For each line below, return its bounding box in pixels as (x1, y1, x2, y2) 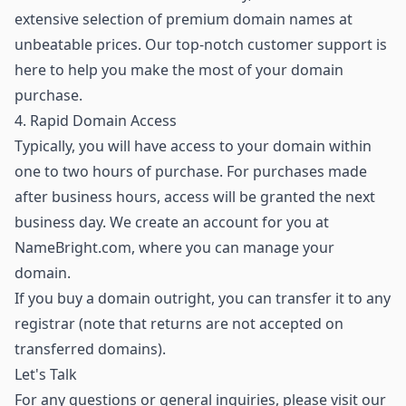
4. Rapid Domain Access (14, 110, 177, 130)
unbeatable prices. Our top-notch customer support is (14, 34, 387, 54)
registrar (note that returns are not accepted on (14, 313, 343, 333)
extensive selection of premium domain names (14, 8, 335, 29)
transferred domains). (14, 338, 166, 359)
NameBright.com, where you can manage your (14, 237, 334, 257)
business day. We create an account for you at (14, 211, 329, 232)
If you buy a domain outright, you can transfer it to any (14, 287, 391, 308)
